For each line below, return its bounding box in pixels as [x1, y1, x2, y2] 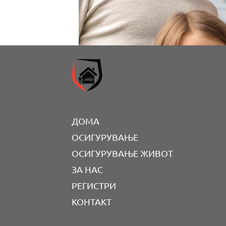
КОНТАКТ [72, 196, 112, 207]
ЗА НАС [72, 163, 103, 175]
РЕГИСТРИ [72, 180, 117, 191]
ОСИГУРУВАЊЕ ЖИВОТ [72, 147, 174, 158]
